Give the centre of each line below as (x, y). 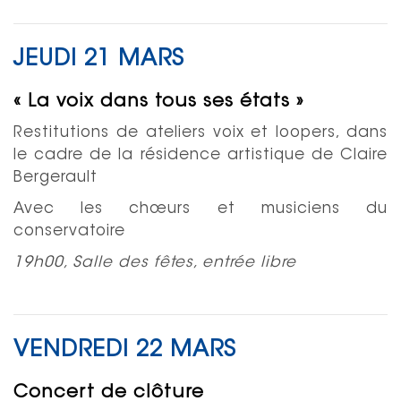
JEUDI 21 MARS (99, 60)
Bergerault (58, 177)
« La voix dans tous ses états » (162, 102)
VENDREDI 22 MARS (125, 350)
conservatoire (72, 231)
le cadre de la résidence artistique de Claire (200, 155)
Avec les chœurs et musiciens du (200, 209)
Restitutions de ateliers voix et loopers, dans (200, 132)
